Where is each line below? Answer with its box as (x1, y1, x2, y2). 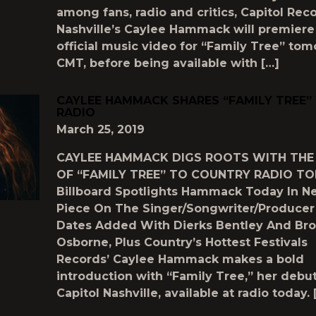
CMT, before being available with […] (56, 56, 279, 70)
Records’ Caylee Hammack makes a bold (56, 253, 304, 266)
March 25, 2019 (56, 123, 145, 136)
